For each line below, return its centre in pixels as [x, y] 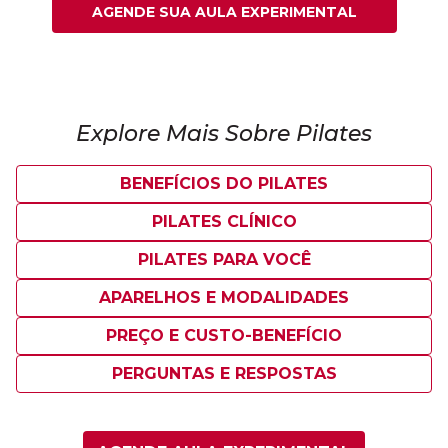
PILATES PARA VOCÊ [224, 259]
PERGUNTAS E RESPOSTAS [224, 373]
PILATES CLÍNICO [224, 221]
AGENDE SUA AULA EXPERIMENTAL [224, 11]
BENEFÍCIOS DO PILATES [224, 183]
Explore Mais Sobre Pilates [224, 133]
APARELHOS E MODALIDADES [224, 297]
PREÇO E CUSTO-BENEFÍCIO [224, 335]
